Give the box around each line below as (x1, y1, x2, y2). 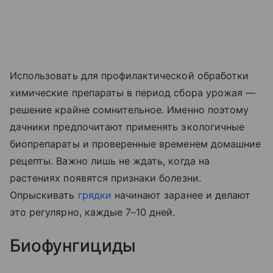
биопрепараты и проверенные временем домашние (10, 138, 261, 151)
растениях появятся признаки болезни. (10, 172, 201, 185)
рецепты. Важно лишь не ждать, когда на (10, 155, 210, 168)
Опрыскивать (10, 189, 78, 202)
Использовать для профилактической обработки (10, 69, 249, 82)
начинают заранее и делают (111, 189, 251, 202)
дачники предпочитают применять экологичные (10, 121, 245, 133)
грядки (77, 189, 112, 202)
